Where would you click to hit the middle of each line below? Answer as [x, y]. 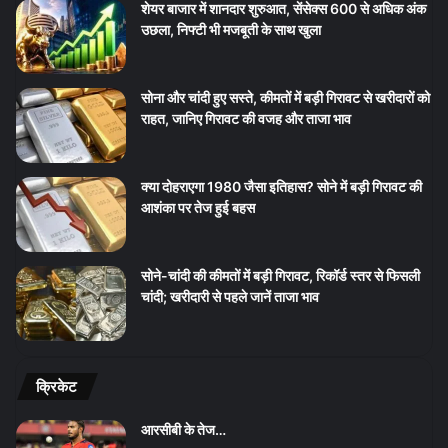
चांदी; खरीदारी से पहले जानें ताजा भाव [230, 297]
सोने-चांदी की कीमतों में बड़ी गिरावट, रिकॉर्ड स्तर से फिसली [280, 276]
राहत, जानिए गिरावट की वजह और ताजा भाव [246, 119]
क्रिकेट [56, 387]
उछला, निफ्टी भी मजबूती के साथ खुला [231, 30]
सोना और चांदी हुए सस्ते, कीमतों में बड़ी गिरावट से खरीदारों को [285, 98]
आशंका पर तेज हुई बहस [198, 208]
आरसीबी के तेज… [183, 430]
